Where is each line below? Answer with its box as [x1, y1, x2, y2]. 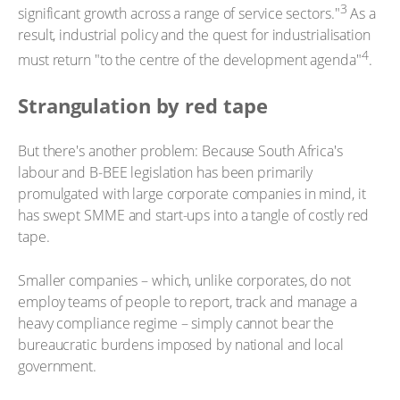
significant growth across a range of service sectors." [18, 4, 340, 24]
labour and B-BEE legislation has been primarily [18, 162, 313, 182]
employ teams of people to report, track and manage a [18, 292, 357, 312]
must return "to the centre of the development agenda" [18, 50, 362, 71]
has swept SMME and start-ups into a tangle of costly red [18, 204, 370, 225]
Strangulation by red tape [18, 92, 268, 120]
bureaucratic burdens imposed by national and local [18, 335, 344, 355]
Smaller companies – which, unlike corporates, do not [18, 271, 351, 291]
